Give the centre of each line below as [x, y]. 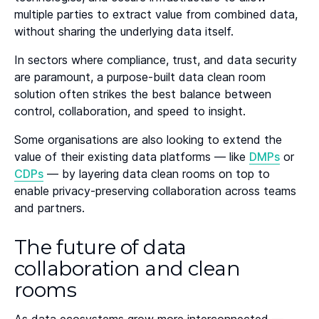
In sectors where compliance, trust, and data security [156, 60]
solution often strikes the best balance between [143, 94]
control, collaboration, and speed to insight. [130, 111]
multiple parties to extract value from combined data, [156, 15]
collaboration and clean [127, 269]
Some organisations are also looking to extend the [148, 140]
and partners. [49, 208]
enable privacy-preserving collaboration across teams [155, 191]
